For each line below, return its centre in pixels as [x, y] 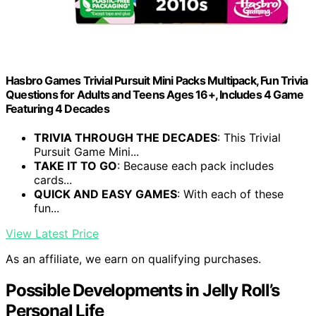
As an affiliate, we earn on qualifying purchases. [133, 259]
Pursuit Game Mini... [86, 151]
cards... [53, 180]
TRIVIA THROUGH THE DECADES [126, 137]
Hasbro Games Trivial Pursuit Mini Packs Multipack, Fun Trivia [157, 80]
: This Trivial [249, 137]
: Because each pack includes [195, 165]
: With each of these [230, 194]
